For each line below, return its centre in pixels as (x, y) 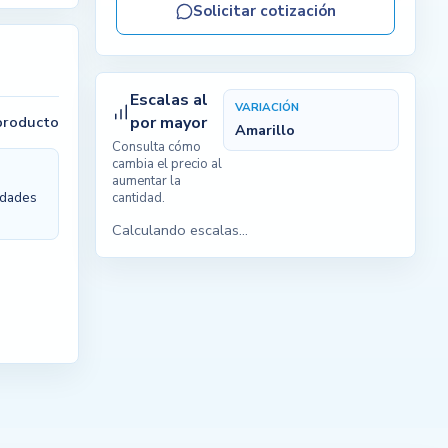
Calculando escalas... (180, 230)
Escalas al (169, 100)
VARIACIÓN (267, 107)
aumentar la (147, 181)
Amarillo (265, 130)
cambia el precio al (167, 164)
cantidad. (139, 198)
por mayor (169, 123)
